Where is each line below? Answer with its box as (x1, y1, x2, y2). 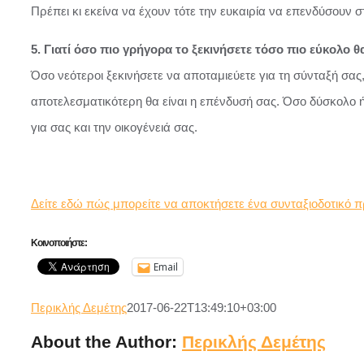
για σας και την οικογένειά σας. (31, 120, 197, 134)
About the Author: (31, 332, 182, 351)
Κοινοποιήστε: (31, 237, 87, 249)
